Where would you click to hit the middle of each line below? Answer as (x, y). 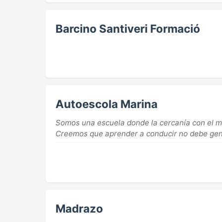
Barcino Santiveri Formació (128, 29)
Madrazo (79, 209)
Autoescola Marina (107, 104)
